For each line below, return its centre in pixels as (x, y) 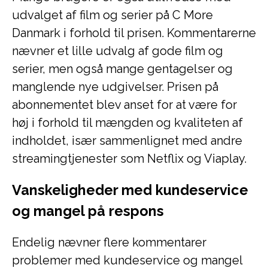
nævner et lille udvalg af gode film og (118, 51)
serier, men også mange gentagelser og (122, 69)
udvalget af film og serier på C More (112, 15)
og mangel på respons (88, 211)
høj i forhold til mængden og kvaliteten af (127, 123)
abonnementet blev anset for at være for (124, 105)
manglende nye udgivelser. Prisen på (115, 87)
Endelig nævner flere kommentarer (109, 242)
